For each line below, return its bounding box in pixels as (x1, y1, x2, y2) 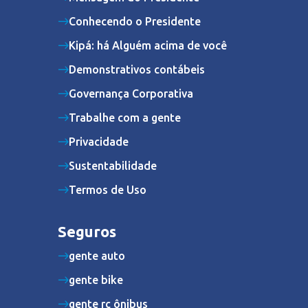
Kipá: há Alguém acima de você (69, 38, 227, 52)
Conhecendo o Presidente (69, 14, 201, 27)
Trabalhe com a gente (69, 111, 181, 124)
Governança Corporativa (69, 87, 193, 100)
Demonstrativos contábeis (69, 63, 205, 76)
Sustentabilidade (69, 159, 157, 172)
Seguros (58, 222, 116, 240)
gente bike (69, 273, 123, 286)
